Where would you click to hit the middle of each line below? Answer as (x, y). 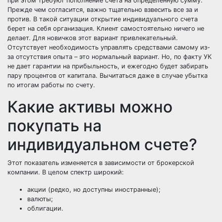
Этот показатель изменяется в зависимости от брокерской (101, 163)
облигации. (45, 208)
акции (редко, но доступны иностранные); (94, 190)
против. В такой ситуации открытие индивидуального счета (103, 19)
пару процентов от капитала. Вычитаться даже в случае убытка (108, 76)
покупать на (55, 126)
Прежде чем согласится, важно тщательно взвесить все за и (103, 10)
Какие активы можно (90, 107)
